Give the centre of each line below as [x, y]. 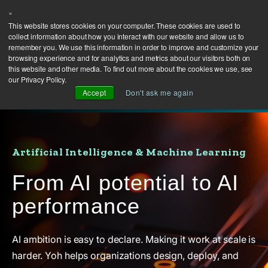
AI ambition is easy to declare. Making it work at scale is [134, 239]
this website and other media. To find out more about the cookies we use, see [131, 68]
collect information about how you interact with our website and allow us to [126, 36]
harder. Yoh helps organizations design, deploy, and [125, 255]
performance [76, 206]
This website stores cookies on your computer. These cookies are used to [124, 25]
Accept [94, 92]
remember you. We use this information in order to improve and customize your [134, 47]
